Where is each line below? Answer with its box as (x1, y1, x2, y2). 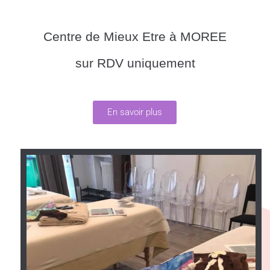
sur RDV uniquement (75, 55, 195, 70)
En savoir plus (107, 106, 162, 118)
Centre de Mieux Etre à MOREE (43, 29, 227, 43)
